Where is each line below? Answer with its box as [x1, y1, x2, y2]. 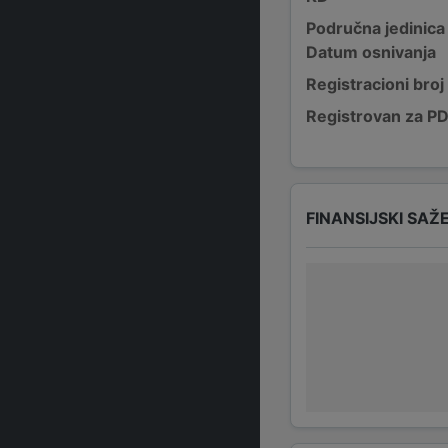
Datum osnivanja [306, 42, 436, 62]
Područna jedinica [306, 18, 445, 38]
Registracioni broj [306, 74, 444, 94]
